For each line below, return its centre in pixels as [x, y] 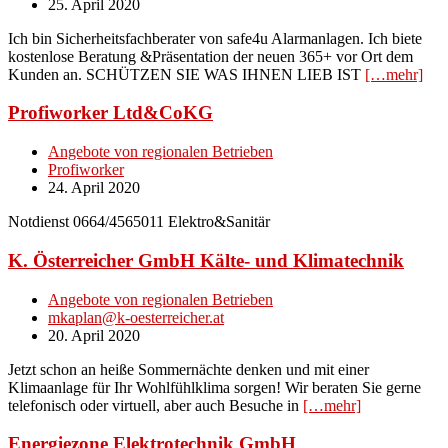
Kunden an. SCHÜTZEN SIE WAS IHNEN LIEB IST [186, 74]
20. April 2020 [94, 335]
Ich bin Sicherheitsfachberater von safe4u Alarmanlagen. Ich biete [215, 38]
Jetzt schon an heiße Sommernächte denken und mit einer [188, 369]
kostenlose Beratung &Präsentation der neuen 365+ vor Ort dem [210, 56]
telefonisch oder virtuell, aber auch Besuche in [155, 405]
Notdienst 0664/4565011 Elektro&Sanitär [139, 222]
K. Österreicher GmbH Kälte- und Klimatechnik [206, 260]
